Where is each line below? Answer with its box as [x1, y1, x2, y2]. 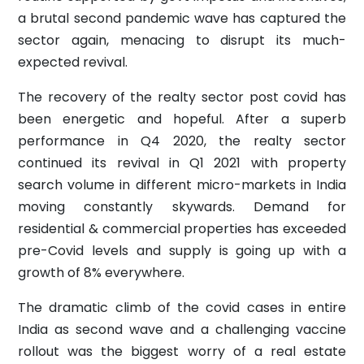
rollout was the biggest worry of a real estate [18, 341, 346, 361]
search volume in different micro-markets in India [18, 175, 346, 194]
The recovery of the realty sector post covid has [18, 87, 346, 106]
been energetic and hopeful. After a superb [18, 109, 346, 128]
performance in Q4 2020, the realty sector [18, 131, 346, 150]
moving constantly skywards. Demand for [18, 197, 346, 216]
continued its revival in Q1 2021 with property [18, 153, 346, 172]
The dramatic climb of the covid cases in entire [18, 297, 346, 317]
